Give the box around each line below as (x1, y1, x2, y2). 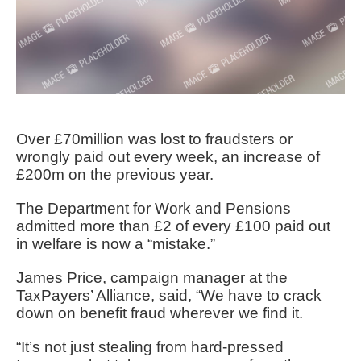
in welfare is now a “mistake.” (16, 234, 215, 252)
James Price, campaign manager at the (16, 268, 288, 286)
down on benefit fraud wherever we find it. (16, 304, 303, 322)
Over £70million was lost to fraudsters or (16, 130, 293, 147)
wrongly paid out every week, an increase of (16, 147, 320, 165)
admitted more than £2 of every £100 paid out (16, 217, 330, 234)
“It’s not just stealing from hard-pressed (16, 338, 284, 355)
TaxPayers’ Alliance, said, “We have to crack (16, 286, 322, 304)
